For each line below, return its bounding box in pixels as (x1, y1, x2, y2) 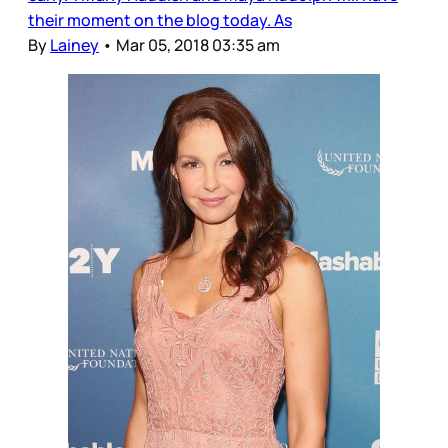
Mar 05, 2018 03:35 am (116, 33, 280, 56)
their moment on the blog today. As (28, 8, 292, 31)
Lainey (50, 33, 99, 56)
